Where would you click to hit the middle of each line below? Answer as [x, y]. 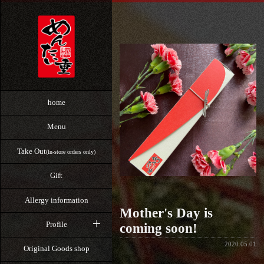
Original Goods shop [56, 249]
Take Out [32, 151]
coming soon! [158, 228]
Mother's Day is [166, 213]
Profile [56, 224]
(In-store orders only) [71, 151]
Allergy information [56, 200]
